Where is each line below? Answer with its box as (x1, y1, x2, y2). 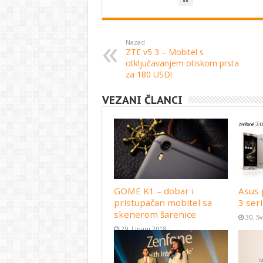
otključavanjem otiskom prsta (125, 58, 239, 69)
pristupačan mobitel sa (113, 197, 212, 209)
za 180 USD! (125, 69, 172, 80)
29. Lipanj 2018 (120, 224, 166, 234)
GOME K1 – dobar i (113, 185, 194, 197)
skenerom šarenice (113, 208, 196, 221)
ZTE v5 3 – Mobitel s (125, 46, 204, 58)
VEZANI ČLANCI (102, 93, 183, 107)
